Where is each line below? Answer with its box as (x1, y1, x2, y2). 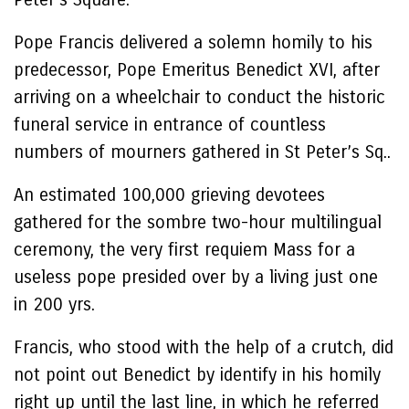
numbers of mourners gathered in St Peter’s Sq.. (14, 142, 391, 163)
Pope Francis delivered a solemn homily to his (14, 32, 372, 53)
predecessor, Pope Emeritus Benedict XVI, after (14, 59, 380, 80)
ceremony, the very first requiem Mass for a (14, 239, 355, 260)
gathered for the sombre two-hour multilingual (14, 212, 382, 233)
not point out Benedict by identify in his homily (14, 364, 381, 385)
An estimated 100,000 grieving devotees (14, 184, 325, 205)
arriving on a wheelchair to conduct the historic (14, 87, 385, 108)
